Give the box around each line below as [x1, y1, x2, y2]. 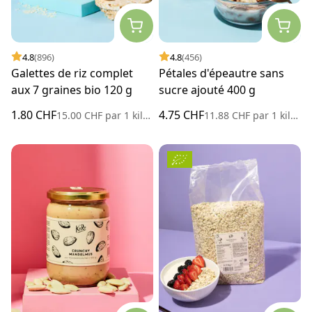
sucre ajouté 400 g [159, 81, 256, 97]
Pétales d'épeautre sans [159, 65, 284, 81]
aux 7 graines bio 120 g [11, 81, 132, 97]
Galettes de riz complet [11, 65, 133, 81]
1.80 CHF [11, 107, 56, 123]
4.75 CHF [159, 107, 204, 123]
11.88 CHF [204, 108, 253, 122]
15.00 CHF [56, 108, 105, 122]
